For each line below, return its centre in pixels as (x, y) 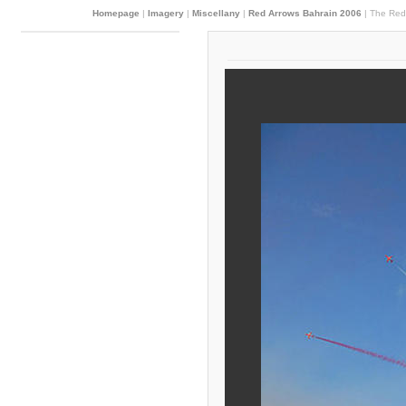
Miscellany (216, 13)
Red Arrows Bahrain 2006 (305, 13)
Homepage (116, 13)
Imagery (166, 13)
